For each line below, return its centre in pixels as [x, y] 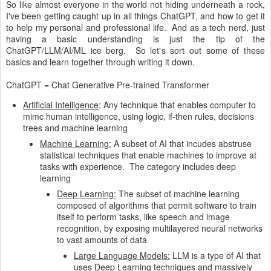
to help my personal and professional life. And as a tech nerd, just [135, 27]
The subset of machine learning [178, 194]
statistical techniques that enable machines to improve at [148, 155]
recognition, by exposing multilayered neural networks [160, 228]
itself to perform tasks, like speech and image [143, 217]
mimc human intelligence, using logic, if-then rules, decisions [139, 116]
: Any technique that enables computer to [177, 105]
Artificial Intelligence [61, 105]
